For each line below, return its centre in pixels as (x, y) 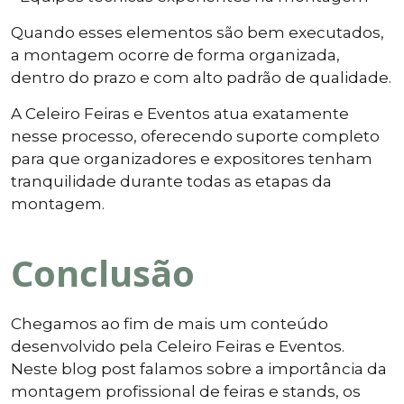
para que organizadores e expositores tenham (192, 158)
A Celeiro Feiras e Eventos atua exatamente (180, 113)
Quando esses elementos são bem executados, (197, 32)
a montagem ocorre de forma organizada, (175, 55)
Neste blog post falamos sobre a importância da (199, 368)
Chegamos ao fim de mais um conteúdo (170, 323)
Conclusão (103, 272)
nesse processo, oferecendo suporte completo (195, 136)
